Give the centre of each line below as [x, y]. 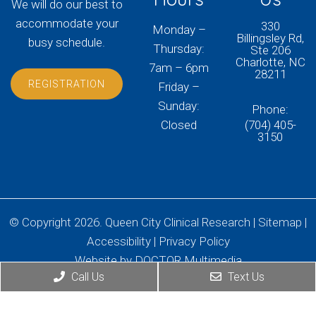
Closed [179, 124]
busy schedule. [67, 42]
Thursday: [179, 48]
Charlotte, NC [270, 62]
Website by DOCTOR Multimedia [158, 260]
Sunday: [179, 105]
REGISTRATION [67, 84]
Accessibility [119, 241]
